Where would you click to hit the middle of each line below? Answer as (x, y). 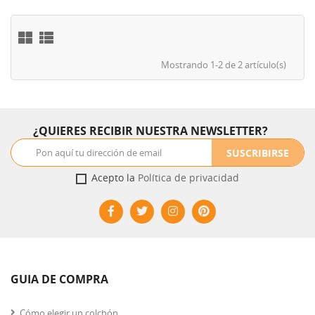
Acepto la (115, 178)
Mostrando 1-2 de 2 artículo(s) (224, 64)
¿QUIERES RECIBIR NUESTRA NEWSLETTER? (150, 131)
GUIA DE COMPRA (59, 279)
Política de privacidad (188, 178)
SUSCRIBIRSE (258, 153)
